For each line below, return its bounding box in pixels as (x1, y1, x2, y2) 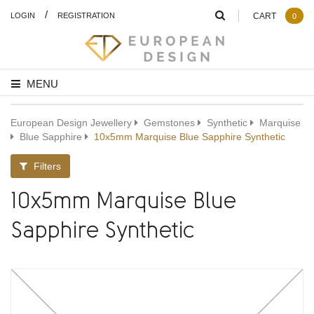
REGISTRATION (57, 10, 115, 20)
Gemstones (144, 116, 195, 129)
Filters (31, 159, 61, 172)
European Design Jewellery (11, 116, 132, 129)
